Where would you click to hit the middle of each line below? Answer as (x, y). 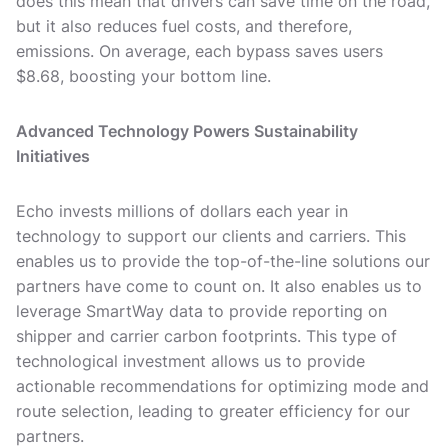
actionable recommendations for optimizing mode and (222, 386)
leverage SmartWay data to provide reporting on (201, 311)
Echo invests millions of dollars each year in (182, 211)
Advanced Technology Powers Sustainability (187, 131)
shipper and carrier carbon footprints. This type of (206, 336)
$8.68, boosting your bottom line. (148, 76)
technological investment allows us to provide (190, 361)
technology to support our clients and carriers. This (211, 236)
